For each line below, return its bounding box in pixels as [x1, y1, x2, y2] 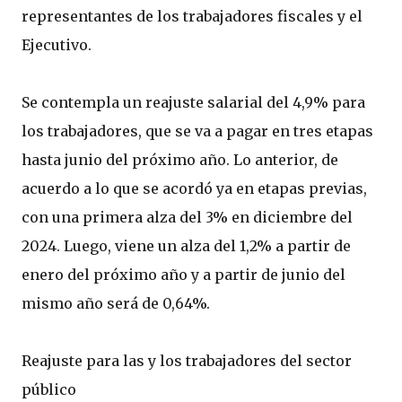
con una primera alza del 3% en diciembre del [22, 208, 353, 226]
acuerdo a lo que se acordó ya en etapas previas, [22, 179, 367, 197]
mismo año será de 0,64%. [22, 294, 210, 312]
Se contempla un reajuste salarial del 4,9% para [22, 93, 365, 111]
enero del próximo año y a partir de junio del [22, 266, 345, 284]
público [22, 380, 76, 398]
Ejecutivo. [22, 36, 92, 54]
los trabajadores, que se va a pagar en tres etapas [22, 122, 373, 140]
